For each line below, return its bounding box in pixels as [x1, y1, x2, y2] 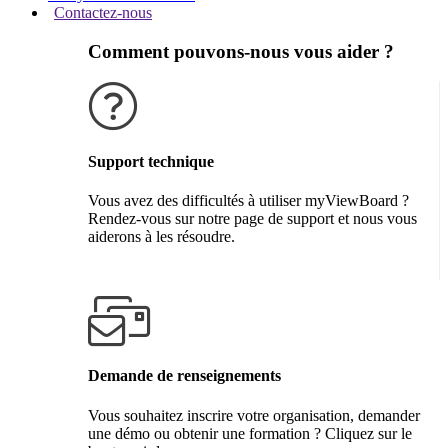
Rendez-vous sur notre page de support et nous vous [88, 209, 417, 227]
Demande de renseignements [88, 367, 281, 385]
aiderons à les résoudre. [88, 227, 235, 245]
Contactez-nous [54, 4, 152, 21]
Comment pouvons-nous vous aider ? [88, 40, 394, 62]
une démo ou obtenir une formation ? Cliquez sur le [88, 424, 412, 442]
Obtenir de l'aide [88, 261, 192, 279]
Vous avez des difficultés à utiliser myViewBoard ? [88, 191, 409, 209]
